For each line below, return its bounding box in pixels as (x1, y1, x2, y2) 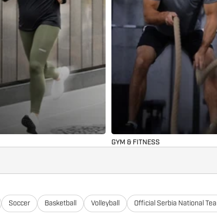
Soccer (9, 199, 30, 208)
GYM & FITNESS (111, 138, 160, 147)
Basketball (45, 199, 77, 208)
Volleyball (91, 199, 120, 208)
